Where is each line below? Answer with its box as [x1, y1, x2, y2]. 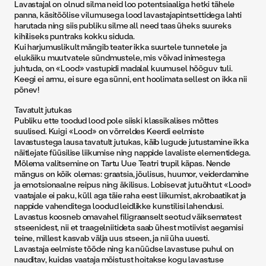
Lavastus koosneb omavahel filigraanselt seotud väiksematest [14, 211, 242, 223]
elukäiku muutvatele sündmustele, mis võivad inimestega [14, 52, 225, 64]
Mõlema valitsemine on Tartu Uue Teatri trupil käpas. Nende [14, 157, 230, 169]
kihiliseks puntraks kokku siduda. [14, 30, 135, 42]
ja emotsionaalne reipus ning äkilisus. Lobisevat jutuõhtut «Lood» [14, 179, 252, 191]
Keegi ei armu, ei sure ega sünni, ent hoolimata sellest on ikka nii [14, 73, 247, 85]
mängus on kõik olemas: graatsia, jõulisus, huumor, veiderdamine [14, 168, 249, 180]
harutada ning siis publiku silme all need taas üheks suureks [14, 20, 232, 31]
